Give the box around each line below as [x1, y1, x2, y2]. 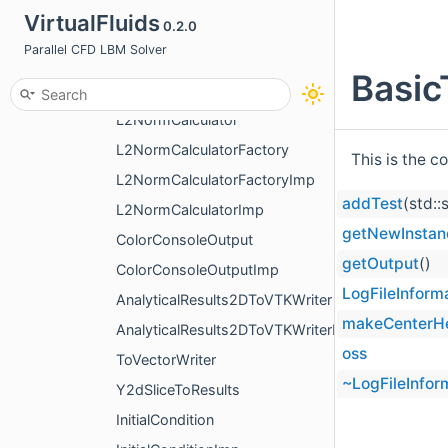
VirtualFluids [23, 10, 160, 36]
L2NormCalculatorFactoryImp [116, 171, 315, 189]
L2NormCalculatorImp [116, 201, 264, 219]
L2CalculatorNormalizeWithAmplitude [116, 51, 366, 69]
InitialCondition [116, 411, 214, 429]
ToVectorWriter [116, 351, 216, 369]
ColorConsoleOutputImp [116, 261, 279, 279]
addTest [342, 194, 403, 214]
